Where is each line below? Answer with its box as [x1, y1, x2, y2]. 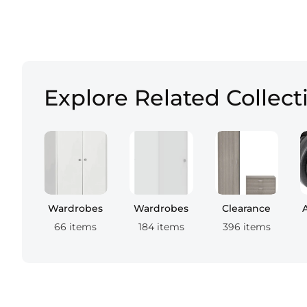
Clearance [222, 202, 271, 215]
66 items [54, 221, 97, 234]
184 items [138, 221, 184, 234]
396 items [222, 221, 271, 234]
